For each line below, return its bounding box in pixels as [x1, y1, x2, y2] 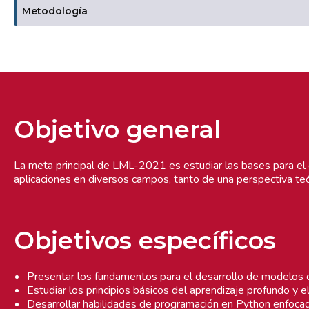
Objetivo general [14, 114, 221, 144]
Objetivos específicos [14, 225, 276, 255]
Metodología [22, 5, 88, 18]
